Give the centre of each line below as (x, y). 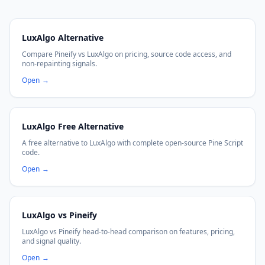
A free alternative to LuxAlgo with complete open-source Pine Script (132, 143)
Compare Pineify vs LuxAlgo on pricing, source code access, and (127, 54)
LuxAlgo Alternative (63, 38)
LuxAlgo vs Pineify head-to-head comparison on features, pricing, (128, 232)
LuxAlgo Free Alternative (73, 126)
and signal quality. (51, 241)
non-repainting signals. (59, 64)
